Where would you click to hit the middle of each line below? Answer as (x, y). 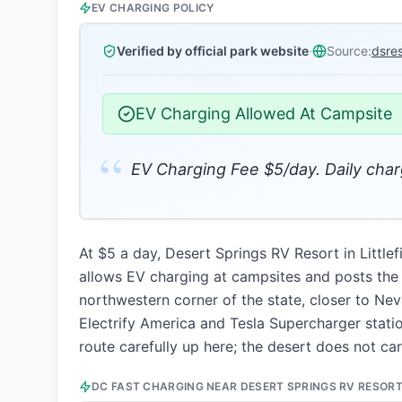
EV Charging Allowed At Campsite (264, 114)
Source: (349, 51)
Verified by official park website (213, 51)
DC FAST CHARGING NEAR (166, 386)
